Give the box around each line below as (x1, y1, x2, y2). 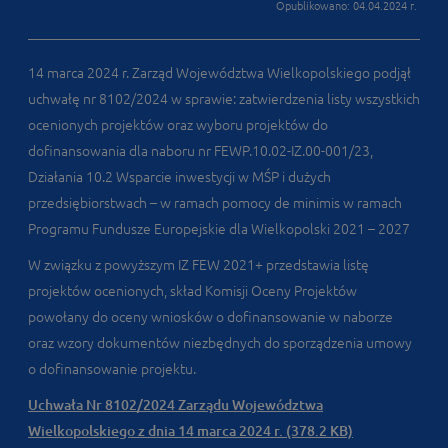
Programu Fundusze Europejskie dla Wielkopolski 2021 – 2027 (28, 221, 410, 237)
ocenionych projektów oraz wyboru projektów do (28, 117, 328, 133)
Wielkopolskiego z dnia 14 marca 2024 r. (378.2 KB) (28, 423, 353, 439)
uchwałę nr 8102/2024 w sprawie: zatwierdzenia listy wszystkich (28, 91, 420, 107)
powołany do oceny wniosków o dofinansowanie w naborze (28, 309, 393, 325)
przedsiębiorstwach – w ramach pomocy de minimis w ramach (28, 195, 402, 211)
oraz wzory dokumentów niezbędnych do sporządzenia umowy (28, 335, 412, 351)
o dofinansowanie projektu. (28, 361, 196, 377)
